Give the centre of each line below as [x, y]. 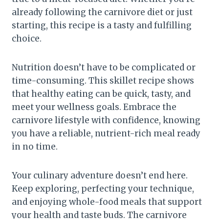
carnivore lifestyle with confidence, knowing [106, 120]
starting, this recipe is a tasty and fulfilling [102, 25]
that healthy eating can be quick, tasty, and [101, 94]
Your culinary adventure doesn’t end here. [100, 175]
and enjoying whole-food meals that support [107, 202]
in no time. [35, 146]
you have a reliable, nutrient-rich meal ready [106, 133]
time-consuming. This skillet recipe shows [103, 80]
